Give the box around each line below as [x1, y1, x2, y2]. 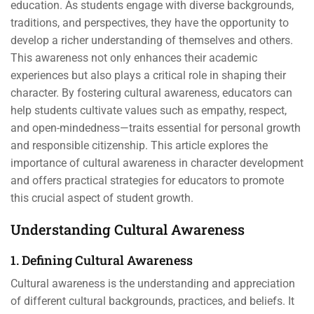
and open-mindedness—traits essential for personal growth [11, 121, 301, 135]
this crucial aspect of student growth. [11, 191, 193, 205]
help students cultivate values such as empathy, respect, [11, 104, 287, 117]
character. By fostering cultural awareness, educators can [11, 86, 292, 100]
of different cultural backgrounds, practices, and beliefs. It [11, 294, 294, 308]
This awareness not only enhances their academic [11, 51, 257, 64]
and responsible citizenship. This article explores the [11, 139, 268, 152]
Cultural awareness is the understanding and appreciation [11, 277, 295, 290]
